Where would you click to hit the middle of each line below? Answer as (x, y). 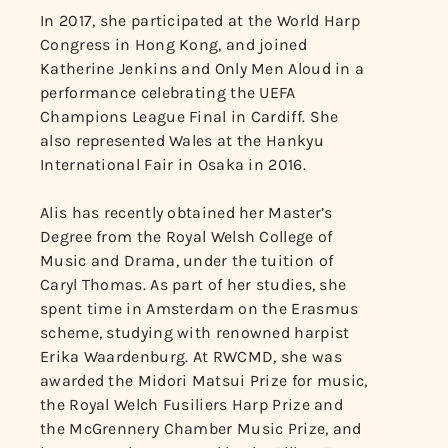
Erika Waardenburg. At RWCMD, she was (191, 356)
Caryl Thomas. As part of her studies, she (193, 284)
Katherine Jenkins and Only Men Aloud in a (202, 68)
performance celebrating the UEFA (168, 92)
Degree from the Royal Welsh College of (186, 236)
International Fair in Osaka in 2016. (173, 164)
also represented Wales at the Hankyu (182, 140)
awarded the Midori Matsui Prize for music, (204, 380)
